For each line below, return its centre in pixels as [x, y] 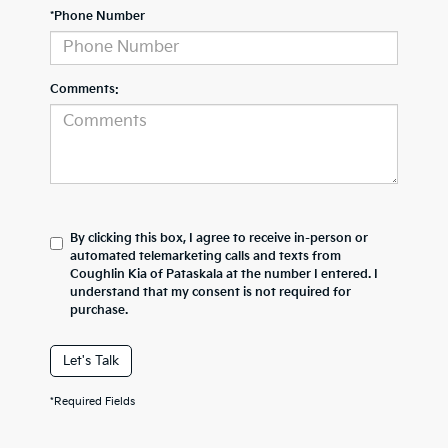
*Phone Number [97, 16]
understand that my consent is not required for [210, 292]
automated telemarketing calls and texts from [205, 256]
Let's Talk [91, 360]
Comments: [84, 89]
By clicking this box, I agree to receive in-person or [219, 238]
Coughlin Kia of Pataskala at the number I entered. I [224, 274]
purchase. [99, 310]
